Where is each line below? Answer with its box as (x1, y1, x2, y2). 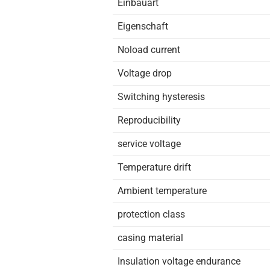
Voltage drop (118, 67, 172, 79)
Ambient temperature (118, 185, 207, 196)
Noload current (118, 44, 180, 55)
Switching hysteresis (118, 91, 205, 102)
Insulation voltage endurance (118, 256, 240, 267)
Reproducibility (118, 115, 181, 126)
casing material (118, 232, 183, 243)
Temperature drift (118, 162, 191, 173)
